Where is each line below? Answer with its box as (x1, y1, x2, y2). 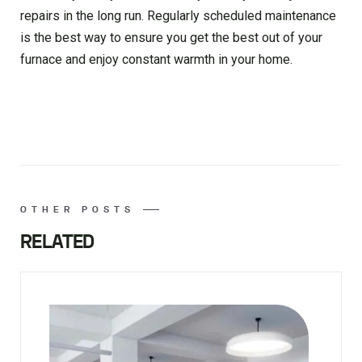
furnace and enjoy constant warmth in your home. (20, 52, 293, 68)
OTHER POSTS (20, 204, 135, 216)
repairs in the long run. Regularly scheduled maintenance (20, 8, 336, 24)
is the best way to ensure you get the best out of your (20, 30, 322, 46)
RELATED (20, 229, 95, 256)
